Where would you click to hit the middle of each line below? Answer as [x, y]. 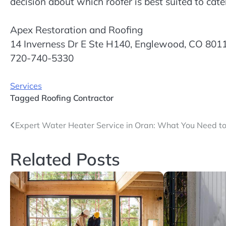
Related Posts [65, 159]
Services [26, 86]
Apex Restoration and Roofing [76, 30]
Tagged [26, 98]
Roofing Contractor [77, 98]
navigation [40, 146]
